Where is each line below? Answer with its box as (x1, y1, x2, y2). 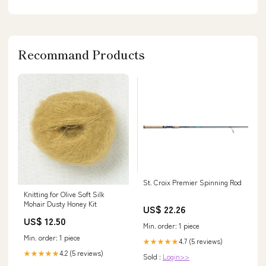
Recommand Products (18, 46, 145, 64)
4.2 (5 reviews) (59, 248, 103, 258)
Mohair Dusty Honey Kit (24, 198, 97, 209)
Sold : (143, 251, 163, 261)
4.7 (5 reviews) (179, 235, 223, 246)
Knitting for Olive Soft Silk (24, 189, 104, 199)
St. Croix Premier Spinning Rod (143, 176, 242, 187)
